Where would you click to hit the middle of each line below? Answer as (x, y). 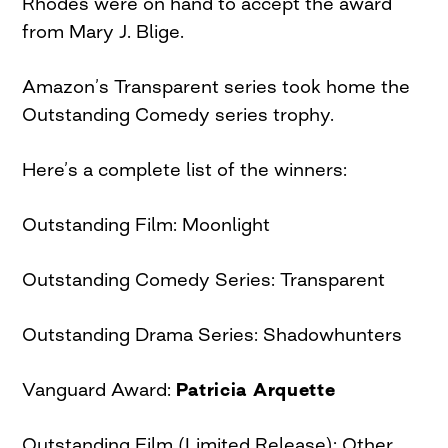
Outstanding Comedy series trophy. (178, 113)
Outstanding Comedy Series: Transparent (204, 278)
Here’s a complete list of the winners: (185, 168)
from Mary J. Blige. (103, 30)
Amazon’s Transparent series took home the (216, 85)
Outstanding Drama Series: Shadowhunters (212, 333)
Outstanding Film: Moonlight (146, 223)
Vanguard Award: (99, 388)
